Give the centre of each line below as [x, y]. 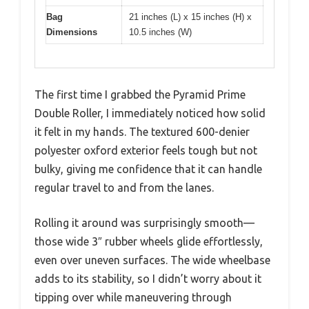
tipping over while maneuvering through [133, 298]
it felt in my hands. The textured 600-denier [142, 132]
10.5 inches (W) [160, 32]
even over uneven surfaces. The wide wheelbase [152, 260]
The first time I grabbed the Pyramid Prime [140, 95]
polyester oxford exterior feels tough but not [146, 151]
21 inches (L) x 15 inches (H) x [190, 17]
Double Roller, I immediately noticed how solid [150, 113]
